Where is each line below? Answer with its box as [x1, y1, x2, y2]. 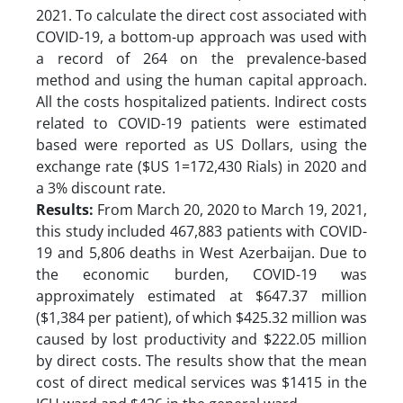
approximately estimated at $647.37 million [36, 285, 367, 306]
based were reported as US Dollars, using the [36, 134, 367, 155]
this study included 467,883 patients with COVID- [36, 220, 367, 241]
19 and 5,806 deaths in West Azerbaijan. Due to [36, 242, 367, 263]
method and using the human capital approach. [36, 69, 367, 90]
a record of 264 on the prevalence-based [36, 48, 367, 68]
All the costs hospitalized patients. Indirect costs [36, 91, 367, 112]
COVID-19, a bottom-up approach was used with [36, 26, 367, 47]
